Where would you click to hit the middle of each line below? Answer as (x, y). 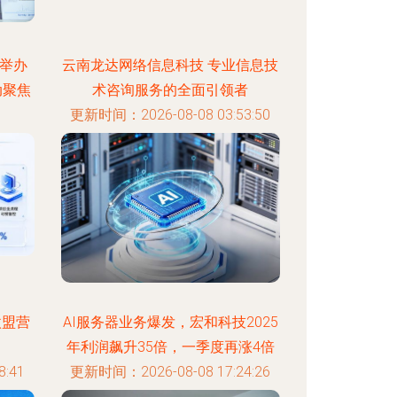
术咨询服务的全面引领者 (171, 90)
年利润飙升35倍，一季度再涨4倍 (170, 347)
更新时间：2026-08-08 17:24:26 (171, 372)
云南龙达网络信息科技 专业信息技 (171, 65)
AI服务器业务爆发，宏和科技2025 (170, 322)
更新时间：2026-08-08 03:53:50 (171, 115)
